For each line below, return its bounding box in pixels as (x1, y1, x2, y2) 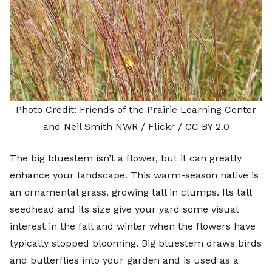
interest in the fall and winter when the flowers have (10, 220, 256, 232)
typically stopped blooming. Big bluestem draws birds (10, 237, 262, 249)
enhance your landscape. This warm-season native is (10, 169, 259, 181)
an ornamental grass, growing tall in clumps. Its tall (10, 186, 251, 198)
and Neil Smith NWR (42, 120, 138, 132)
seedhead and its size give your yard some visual (10, 203, 238, 215)
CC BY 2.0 (185, 120, 229, 132)
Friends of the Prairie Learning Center (80, 103, 256, 115)
